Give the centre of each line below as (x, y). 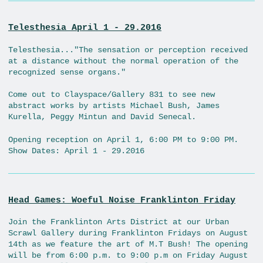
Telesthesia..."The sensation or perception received (128, 50)
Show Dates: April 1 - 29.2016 (76, 151)
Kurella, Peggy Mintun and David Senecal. (102, 117)
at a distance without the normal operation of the (123, 61)
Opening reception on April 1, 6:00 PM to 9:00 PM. (123, 139)
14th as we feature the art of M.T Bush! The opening (128, 245)
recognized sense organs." (67, 72)
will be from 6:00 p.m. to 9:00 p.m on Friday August (128, 256)
